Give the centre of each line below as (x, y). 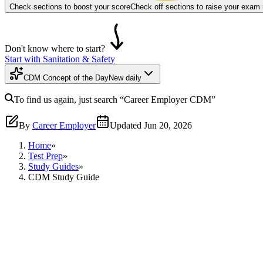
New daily (125, 77)
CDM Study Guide (64, 177)
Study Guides (53, 166)
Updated (126, 125)
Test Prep (45, 156)
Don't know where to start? (55, 48)
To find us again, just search (67, 99)
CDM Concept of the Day (66, 77)
